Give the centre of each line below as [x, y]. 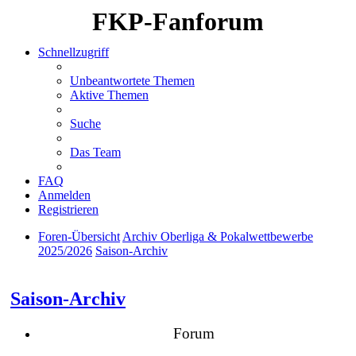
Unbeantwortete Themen [132, 81]
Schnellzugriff [74, 52]
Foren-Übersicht [79, 236]
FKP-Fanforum [178, 21]
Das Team [95, 152]
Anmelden [64, 195]
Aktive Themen [109, 95]
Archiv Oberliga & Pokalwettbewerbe [218, 236]
